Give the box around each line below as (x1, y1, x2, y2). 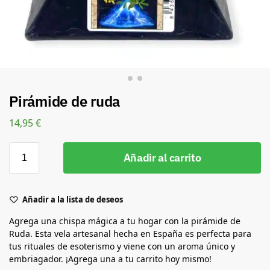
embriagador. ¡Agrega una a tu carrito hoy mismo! (9, 253, 212, 265)
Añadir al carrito (123, 150, 201, 165)
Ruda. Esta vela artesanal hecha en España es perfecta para (9, 227, 251, 239)
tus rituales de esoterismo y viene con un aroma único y (9, 240, 235, 252)
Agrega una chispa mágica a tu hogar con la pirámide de (9, 215, 240, 227)
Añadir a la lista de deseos (22, 193, 123, 205)
